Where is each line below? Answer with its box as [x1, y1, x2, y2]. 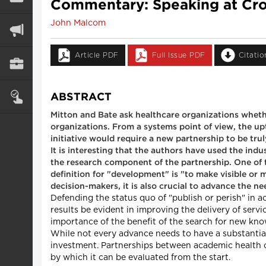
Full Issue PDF [151, 52, 205, 59]
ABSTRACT [50, 92, 112, 102]
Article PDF [75, 52, 119, 59]
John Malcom [50, 19, 106, 27]
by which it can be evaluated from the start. [50, 253, 230, 262]
